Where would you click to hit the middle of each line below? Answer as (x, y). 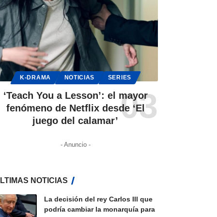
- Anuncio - (75, 145)
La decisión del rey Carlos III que (98, 199)
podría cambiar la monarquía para (99, 209)
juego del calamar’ (76, 121)
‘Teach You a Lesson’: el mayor (75, 96)
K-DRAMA (35, 77)
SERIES (119, 77)
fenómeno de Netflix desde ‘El (75, 108)
